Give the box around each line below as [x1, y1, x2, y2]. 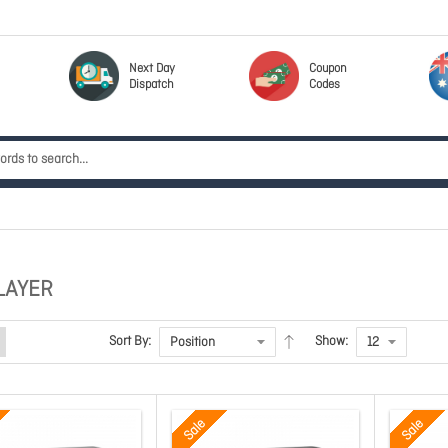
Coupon [309, 61, 347, 77]
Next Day [129, 61, 175, 77]
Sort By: [109, 333, 151, 350]
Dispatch [129, 77, 174, 93]
